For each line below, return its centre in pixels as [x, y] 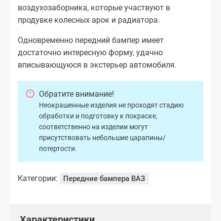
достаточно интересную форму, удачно [90, 52]
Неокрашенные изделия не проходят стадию [111, 105]
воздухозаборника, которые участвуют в [94, 7]
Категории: [38, 179]
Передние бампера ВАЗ [104, 179]
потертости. [58, 149]
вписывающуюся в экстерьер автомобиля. [97, 65]
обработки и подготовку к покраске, [98, 116]
